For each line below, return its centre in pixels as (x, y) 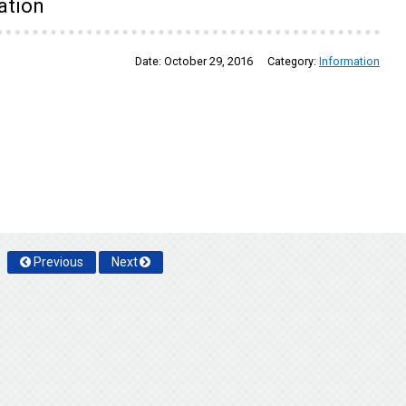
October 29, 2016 (209, 61)
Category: (293, 61)
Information (349, 61)
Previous (58, 262)
